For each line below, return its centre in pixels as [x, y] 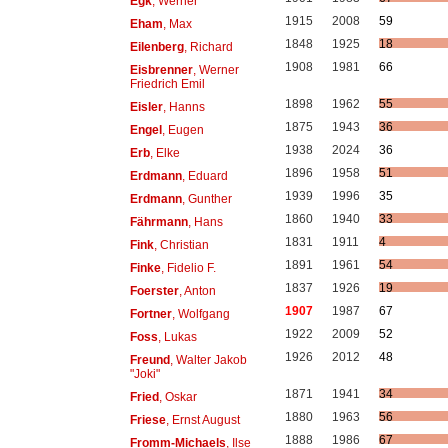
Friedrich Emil [167, 83]
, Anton [197, 290]
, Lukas [177, 336]
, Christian [181, 244]
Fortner [150, 313]
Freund [149, 359]
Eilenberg [156, 46]
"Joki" [144, 373]
